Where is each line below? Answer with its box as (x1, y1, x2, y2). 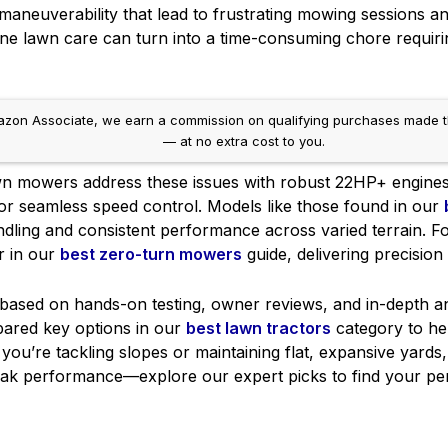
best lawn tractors (186, 317, 331, 338)
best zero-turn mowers (60, 244, 242, 265)
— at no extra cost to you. (163, 133, 325, 150)
